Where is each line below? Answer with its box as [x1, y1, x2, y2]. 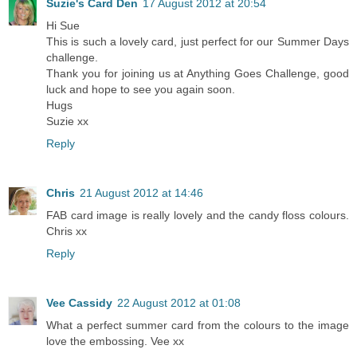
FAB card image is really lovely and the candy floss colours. [46, 208, 349, 222]
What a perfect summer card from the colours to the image [46, 318, 349, 331]
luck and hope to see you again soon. [46, 82, 235, 96]
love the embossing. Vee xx [46, 334, 184, 347]
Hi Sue [46, 18, 80, 32]
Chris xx [46, 224, 87, 237]
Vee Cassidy [46, 296, 112, 309]
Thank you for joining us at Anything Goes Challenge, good [46, 66, 349, 80]
